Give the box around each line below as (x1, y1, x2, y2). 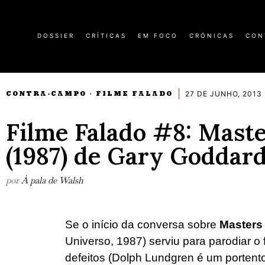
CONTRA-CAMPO (6, 89, 86, 98)
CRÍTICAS (86, 32, 127, 39)
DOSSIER (37, 32, 75, 39)
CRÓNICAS (189, 32, 234, 39)
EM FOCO (138, 32, 178, 39)
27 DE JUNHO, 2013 (185, 89, 262, 98)
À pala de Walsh (21, 174, 83, 186)
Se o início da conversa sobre (65, 218, 219, 231)
